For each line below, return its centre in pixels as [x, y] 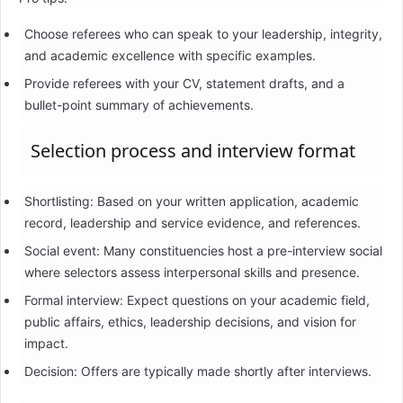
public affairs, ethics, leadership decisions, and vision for [190, 322]
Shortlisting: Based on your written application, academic [191, 201]
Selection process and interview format [193, 151]
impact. [46, 344]
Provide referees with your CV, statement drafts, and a [184, 84]
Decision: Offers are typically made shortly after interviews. [197, 372]
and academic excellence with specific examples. [170, 56]
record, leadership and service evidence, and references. [192, 223]
